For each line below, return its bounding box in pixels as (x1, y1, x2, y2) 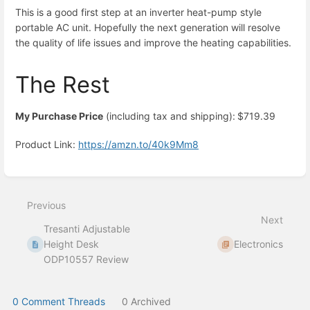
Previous (27, 199, 66, 212)
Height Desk (44, 238, 100, 250)
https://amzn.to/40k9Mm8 (78, 138, 199, 151)
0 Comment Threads (12, 295, 105, 308)
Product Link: (15, 138, 78, 151)
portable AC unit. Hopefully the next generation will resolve (15, 21, 280, 33)
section (19, 178, 52, 190)
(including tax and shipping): (103, 109, 235, 122)
